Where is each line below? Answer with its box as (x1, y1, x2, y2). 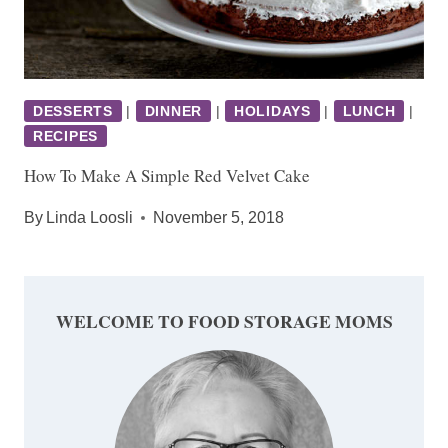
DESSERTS (33, 102, 113, 119)
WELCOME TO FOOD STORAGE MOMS (55, 307, 393, 334)
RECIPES (33, 127, 98, 144)
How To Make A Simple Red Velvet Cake (24, 163, 310, 187)
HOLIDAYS (234, 102, 311, 119)
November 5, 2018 (153, 208, 285, 226)
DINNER (144, 102, 202, 119)
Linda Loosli (46, 208, 134, 226)
